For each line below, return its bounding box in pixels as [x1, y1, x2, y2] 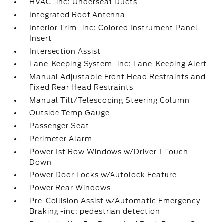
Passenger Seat [29, 122, 90, 130]
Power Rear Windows [29, 184, 111, 192]
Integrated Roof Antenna [29, 11, 126, 19]
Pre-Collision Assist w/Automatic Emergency [29, 197, 201, 205]
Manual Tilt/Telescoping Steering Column [29, 96, 190, 104]
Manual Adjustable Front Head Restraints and [29, 73, 206, 81]
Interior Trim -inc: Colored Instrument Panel [29, 24, 198, 32]
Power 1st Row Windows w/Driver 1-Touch [29, 148, 189, 156]
